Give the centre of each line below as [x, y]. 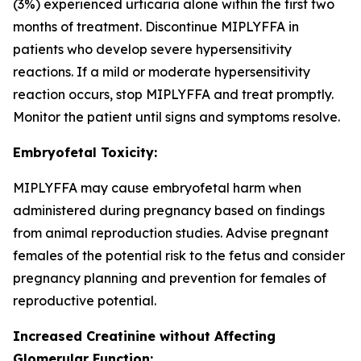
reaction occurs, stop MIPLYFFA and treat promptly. [173, 94]
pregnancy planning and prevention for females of [170, 278]
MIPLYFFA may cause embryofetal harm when [157, 188]
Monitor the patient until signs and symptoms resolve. [176, 117]
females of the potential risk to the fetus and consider [179, 255]
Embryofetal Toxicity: [85, 152]
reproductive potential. [85, 301]
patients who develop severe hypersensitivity [152, 49]
